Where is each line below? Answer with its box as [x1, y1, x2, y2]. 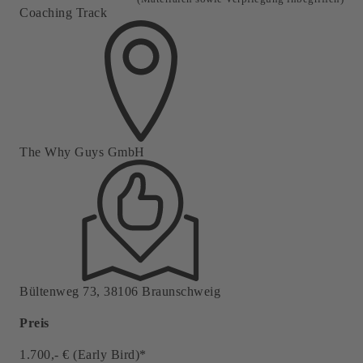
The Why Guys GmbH [19, 144, 145, 159]
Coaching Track [19, 5, 107, 19]
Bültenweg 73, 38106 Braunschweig [19, 284, 220, 298]
